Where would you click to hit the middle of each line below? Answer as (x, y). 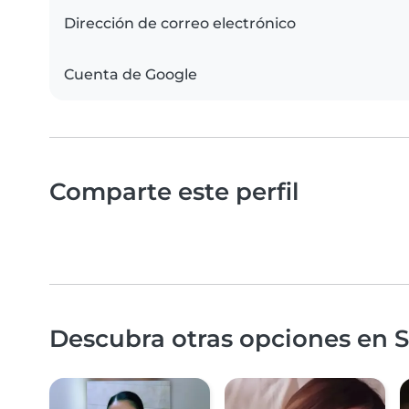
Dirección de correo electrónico (180, 24)
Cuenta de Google (131, 75)
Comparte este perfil (174, 192)
